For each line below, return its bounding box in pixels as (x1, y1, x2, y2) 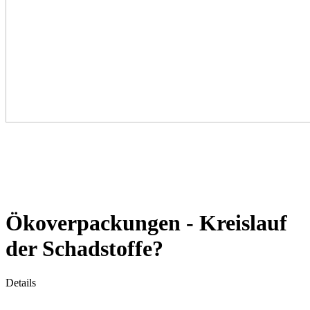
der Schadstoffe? (6, 236, 163, 262)
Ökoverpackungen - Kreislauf (6, 210, 287, 236)
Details (6, 276, 36, 289)
